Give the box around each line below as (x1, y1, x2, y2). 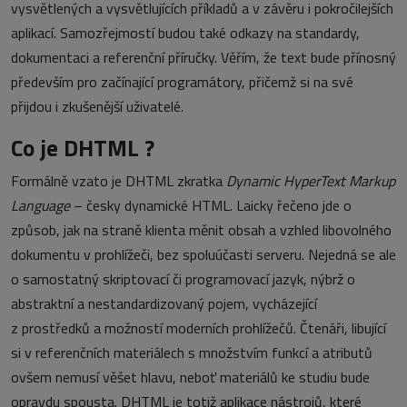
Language (11, 194, 70, 216)
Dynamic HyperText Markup (226, 170, 395, 192)
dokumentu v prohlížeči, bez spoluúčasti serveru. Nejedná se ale (11, 243, 396, 265)
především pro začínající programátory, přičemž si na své (11, 71, 353, 93)
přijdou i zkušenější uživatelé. (11, 95, 184, 117)
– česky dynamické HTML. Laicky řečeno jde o (70, 194, 352, 216)
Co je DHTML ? (11, 130, 154, 165)
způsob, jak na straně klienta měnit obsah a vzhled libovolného (11, 219, 392, 241)
